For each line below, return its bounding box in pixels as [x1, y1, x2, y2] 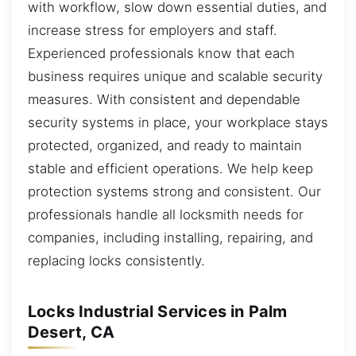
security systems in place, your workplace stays [28, 114, 328, 131]
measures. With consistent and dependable [28, 91, 300, 108]
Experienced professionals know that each [28, 45, 295, 62]
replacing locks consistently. [28, 253, 205, 269]
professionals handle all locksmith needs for [28, 207, 304, 223]
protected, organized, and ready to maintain [28, 137, 302, 154]
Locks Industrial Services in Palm [28, 301, 288, 321]
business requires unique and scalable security [28, 68, 323, 85]
